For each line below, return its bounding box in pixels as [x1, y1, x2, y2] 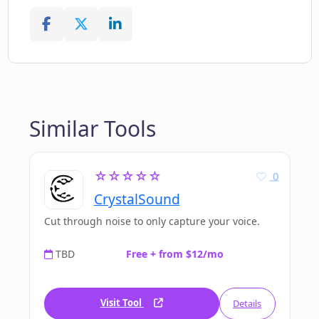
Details [233, 297, 262, 310]
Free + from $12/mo [126, 247, 224, 261]
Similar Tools [28, 114, 156, 144]
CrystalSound [93, 189, 180, 209]
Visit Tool [100, 296, 144, 310]
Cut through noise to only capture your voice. [43, 214, 260, 229]
